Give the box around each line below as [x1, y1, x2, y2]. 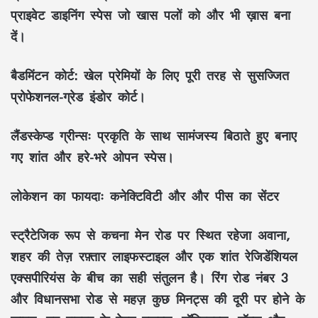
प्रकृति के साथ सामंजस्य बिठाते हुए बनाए [91, 122, 297, 150]
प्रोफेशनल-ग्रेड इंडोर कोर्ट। [11, 83, 146, 111]
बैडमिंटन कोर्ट [11, 62, 74, 89]
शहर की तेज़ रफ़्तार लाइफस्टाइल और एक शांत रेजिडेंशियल [11, 243, 297, 270]
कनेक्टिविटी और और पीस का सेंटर [104, 182, 279, 210]
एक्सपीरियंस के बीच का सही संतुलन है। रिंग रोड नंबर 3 [11, 264, 288, 292]
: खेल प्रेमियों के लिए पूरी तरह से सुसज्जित [74, 62, 289, 89]
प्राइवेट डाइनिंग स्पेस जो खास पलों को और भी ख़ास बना [11, 1, 290, 29]
